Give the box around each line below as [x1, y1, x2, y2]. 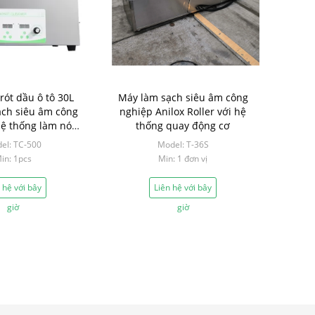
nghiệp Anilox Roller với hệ [120, 105, 246, 118]
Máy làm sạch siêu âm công [117, 91, 248, 104]
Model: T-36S [157, 139, 209, 150]
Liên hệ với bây [154, 181, 212, 193]
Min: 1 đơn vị [158, 153, 207, 165]
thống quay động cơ [136, 119, 230, 132]
